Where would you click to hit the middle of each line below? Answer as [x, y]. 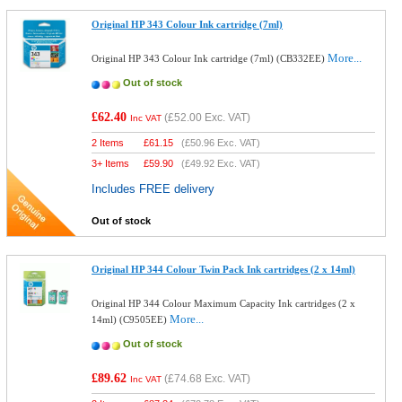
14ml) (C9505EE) [131, 319]
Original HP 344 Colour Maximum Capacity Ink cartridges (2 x [224, 303]
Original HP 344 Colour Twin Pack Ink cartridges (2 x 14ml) [224, 269]
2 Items [108, 143]
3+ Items [111, 163]
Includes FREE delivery [153, 189]
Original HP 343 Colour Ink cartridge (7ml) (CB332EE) [210, 58]
